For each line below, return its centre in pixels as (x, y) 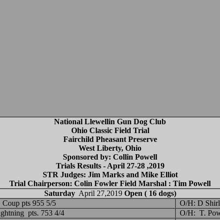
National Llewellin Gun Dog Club (110, 122)
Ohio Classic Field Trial (110, 131)
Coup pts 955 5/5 (29, 203)
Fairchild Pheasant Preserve (110, 139)
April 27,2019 (99, 193)
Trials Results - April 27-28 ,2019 (110, 166)
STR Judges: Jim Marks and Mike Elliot (110, 175)
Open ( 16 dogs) (150, 193)
